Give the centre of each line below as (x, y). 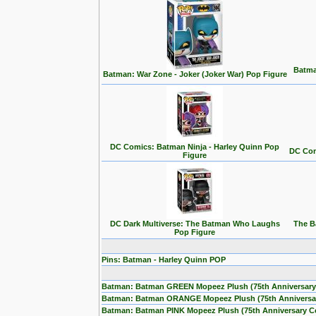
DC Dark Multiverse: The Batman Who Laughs (195, 224)
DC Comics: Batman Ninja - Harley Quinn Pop (195, 147)
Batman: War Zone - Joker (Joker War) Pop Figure (195, 74)
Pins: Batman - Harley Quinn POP (164, 260)
